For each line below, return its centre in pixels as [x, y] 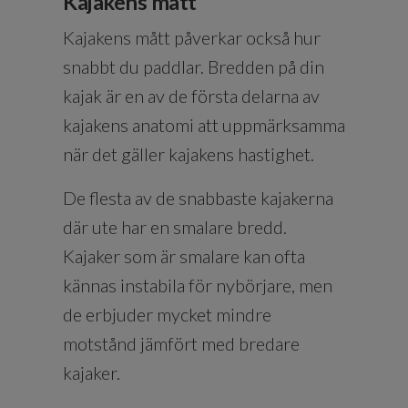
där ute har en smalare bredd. [175, 226]
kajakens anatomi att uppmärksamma [204, 124]
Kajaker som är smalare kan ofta [184, 255]
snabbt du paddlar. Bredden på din [194, 66]
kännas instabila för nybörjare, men [198, 285]
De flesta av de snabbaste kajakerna [198, 197]
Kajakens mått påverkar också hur [192, 37]
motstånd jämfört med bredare [181, 343]
